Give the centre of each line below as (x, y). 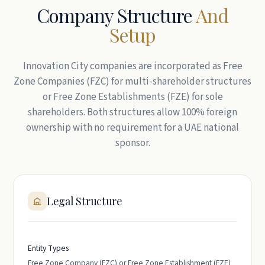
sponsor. (132, 143)
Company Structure (116, 15)
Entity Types (48, 248)
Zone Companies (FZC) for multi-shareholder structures (132, 82)
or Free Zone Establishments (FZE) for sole (132, 97)
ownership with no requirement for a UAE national (132, 128)
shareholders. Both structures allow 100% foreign (132, 112)
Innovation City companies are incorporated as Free (132, 66)
